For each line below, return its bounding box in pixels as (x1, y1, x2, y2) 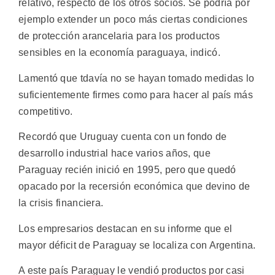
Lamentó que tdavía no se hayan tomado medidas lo (18, 72, 255, 83)
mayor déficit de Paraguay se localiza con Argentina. (18, 239, 256, 250)
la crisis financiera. (18, 198, 104, 209)
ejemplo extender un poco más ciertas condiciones (18, 14, 248, 25)
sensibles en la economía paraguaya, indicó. (18, 47, 220, 58)
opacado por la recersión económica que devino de (18, 181, 250, 192)
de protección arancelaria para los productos (18, 31, 220, 42)
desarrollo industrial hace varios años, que (18, 148, 211, 159)
